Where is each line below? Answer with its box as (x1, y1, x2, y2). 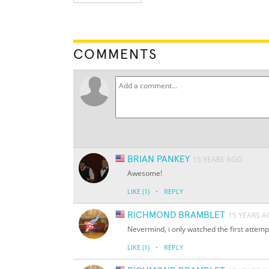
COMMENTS (73, 47, 157, 62)
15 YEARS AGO (193, 154, 242, 165)
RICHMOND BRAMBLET (127, 210, 225, 220)
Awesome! (127, 168, 162, 179)
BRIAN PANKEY (127, 154, 190, 165)
